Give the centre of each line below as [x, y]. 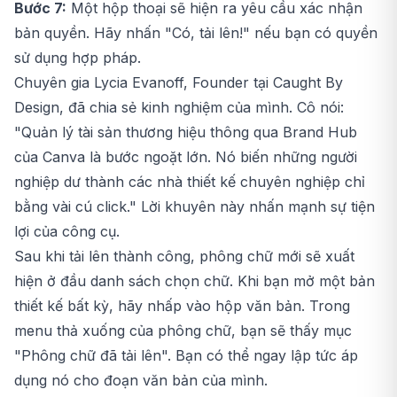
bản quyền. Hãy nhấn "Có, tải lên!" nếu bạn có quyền [196, 32]
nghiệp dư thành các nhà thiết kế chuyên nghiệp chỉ [190, 181]
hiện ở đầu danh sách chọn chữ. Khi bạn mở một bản [195, 280]
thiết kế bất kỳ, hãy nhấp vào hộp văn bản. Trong [182, 305]
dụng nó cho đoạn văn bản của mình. [141, 380]
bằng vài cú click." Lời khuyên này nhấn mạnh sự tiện [195, 206]
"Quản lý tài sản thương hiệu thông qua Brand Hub [186, 132]
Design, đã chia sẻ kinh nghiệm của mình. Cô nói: [179, 107]
